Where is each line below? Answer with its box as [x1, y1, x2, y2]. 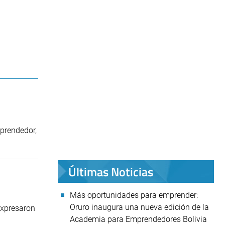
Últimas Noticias [68, 162, 153, 181]
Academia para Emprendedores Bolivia [70, 214, 207, 224]
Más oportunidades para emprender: [70, 190, 198, 200]
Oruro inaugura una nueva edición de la [70, 202, 209, 212]
